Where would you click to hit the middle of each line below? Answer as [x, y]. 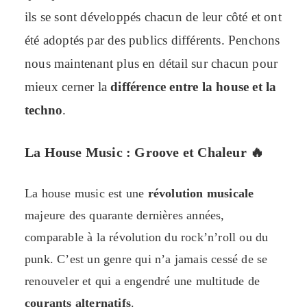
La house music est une [85, 194]
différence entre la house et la [194, 87]
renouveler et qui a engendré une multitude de [143, 281]
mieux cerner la [68, 87]
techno [44, 110]
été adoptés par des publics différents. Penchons [152, 40]
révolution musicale [199, 194]
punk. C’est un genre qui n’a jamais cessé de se [146, 259]
